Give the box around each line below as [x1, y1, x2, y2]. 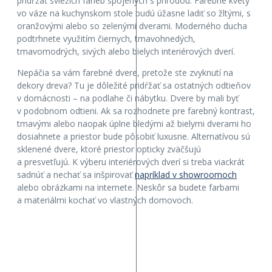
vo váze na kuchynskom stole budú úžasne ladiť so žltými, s [17, 7, 251, 19]
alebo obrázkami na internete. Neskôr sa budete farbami [17, 181, 239, 193]
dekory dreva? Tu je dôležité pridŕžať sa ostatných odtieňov [17, 79, 251, 91]
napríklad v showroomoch [135, 168, 237, 180]
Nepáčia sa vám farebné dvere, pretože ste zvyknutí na [17, 66, 233, 78]
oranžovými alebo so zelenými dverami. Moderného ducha [17, 19, 247, 32]
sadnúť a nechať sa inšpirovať [17, 168, 135, 180]
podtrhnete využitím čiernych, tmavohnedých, [17, 32, 195, 44]
